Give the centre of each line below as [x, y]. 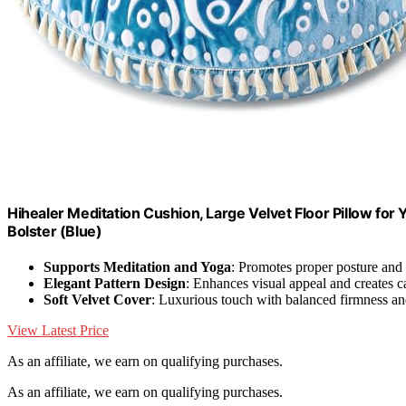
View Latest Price [58, 331]
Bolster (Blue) [55, 231]
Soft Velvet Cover [97, 300]
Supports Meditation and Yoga [137, 267]
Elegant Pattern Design [115, 284]
